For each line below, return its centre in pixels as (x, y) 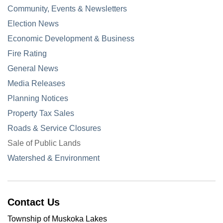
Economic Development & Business (71, 39)
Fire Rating (27, 54)
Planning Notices (38, 98)
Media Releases (36, 83)
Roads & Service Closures (54, 128)
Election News (33, 24)
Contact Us (34, 202)
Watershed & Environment (54, 158)
